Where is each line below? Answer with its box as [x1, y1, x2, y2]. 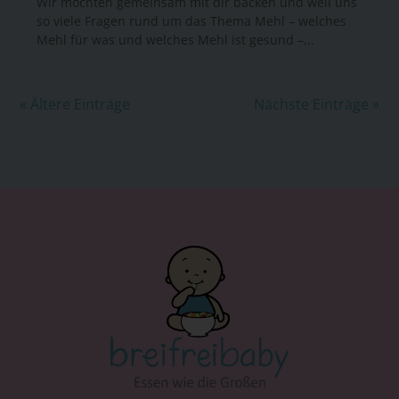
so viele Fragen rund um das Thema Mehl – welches [37, 12, 347, 30]
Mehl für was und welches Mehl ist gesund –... [37, 31, 315, 49]
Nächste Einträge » [253, 94, 379, 115]
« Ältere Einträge [20, 94, 131, 115]
